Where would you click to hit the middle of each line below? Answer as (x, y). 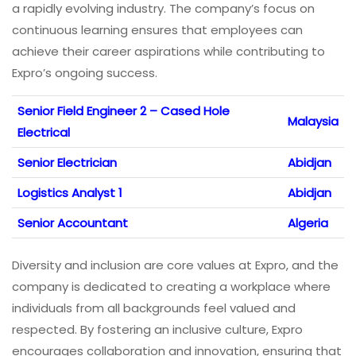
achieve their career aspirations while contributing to (168, 52)
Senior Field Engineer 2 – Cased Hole (124, 111)
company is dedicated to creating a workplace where (171, 287)
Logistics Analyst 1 (70, 193)
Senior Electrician (67, 163)
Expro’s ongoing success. (85, 73)
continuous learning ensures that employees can (157, 30)
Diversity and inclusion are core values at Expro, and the (175, 265)
